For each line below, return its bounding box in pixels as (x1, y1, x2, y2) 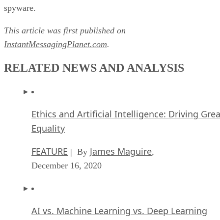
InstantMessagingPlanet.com (4, 39, 107, 49)
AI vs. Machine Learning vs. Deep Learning (31, 204, 207, 217)
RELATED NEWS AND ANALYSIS (4, 61, 184, 74)
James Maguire (90, 145, 152, 157)
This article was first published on (4, 25, 126, 35)
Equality (31, 122, 65, 134)
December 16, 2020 (31, 160, 102, 170)
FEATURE (31, 145, 68, 157)
